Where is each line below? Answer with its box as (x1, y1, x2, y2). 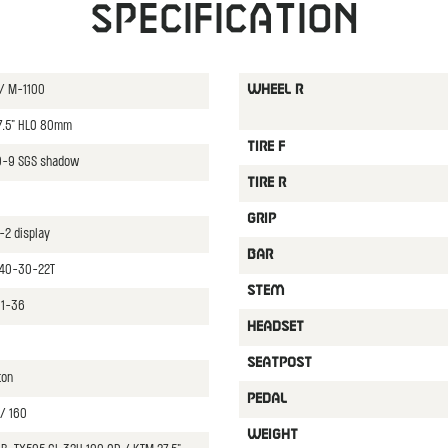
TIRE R (246, 177, 286, 189)
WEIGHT (246, 429, 298, 441)
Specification (89, 4, 359, 37)
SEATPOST (246, 357, 312, 369)
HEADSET (246, 321, 304, 333)
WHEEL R (246, 84, 303, 96)
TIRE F (246, 141, 285, 153)
